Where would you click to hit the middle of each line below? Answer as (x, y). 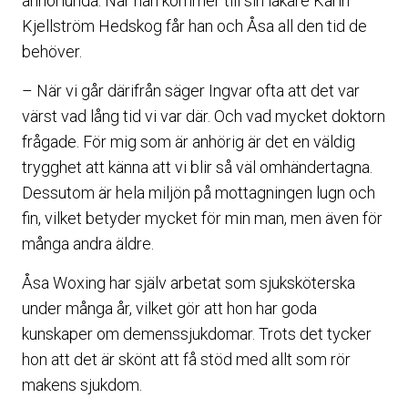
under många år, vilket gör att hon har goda (169, 308)
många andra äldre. (88, 244)
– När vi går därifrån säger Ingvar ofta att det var (191, 91)
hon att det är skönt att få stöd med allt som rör (186, 359)
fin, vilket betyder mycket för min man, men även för (202, 218)
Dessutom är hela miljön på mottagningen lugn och (199, 193)
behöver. (52, 51)
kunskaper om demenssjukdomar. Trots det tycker (197, 334)
